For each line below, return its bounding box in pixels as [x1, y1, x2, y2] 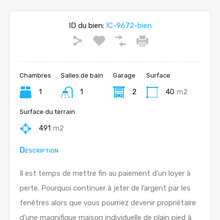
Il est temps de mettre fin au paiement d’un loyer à [20, 169, 191, 178]
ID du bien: [68, 21, 104, 30]
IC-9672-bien [104, 21, 152, 30]
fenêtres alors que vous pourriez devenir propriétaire [20, 198, 196, 207]
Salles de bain [61, 72, 103, 79]
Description [20, 145, 58, 155]
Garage [113, 72, 136, 79]
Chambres [20, 72, 51, 79]
